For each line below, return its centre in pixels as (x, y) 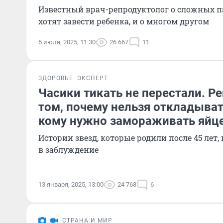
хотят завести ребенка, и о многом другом (124, 21)
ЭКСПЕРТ (93, 78)
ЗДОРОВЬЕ (56, 78)
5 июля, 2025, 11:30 (67, 42)
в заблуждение (68, 150)
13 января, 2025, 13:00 (71, 184)
